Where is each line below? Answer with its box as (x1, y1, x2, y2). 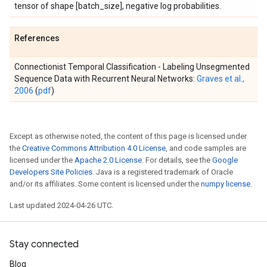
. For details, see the (142, 156, 212, 164)
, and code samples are (166, 144, 246, 153)
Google (212, 156, 238, 164)
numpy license (201, 179, 250, 188)
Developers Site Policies (10, 167, 92, 176)
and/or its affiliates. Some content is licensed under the (10, 179, 201, 188)
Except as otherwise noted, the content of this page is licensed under (10, 132, 247, 141)
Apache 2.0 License (74, 156, 142, 164)
